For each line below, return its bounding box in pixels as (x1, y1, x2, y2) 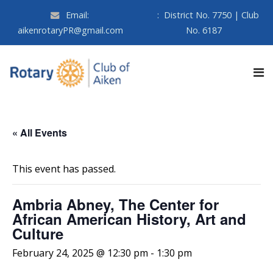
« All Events (12, 126, 67, 140)
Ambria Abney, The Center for (12, 194, 219, 214)
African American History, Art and (12, 208, 246, 229)
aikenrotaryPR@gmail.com (17, 24, 123, 36)
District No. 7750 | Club (163, 9, 259, 21)
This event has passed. (12, 162, 116, 175)
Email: (61, 9, 92, 21)
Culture (12, 223, 63, 244)
